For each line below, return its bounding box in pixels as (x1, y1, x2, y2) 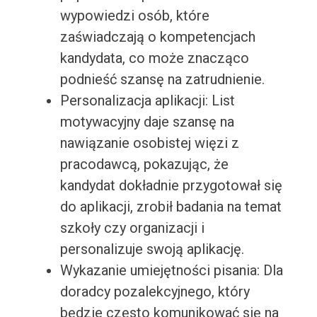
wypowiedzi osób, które (59, 7, 209, 25)
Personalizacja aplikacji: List (59, 92, 235, 110)
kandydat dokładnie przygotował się (59, 177, 282, 195)
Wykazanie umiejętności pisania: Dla (59, 262, 283, 279)
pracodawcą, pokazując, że (59, 156, 229, 173)
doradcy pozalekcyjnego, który (59, 283, 250, 301)
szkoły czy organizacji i (59, 219, 204, 237)
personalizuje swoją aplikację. (59, 241, 244, 258)
